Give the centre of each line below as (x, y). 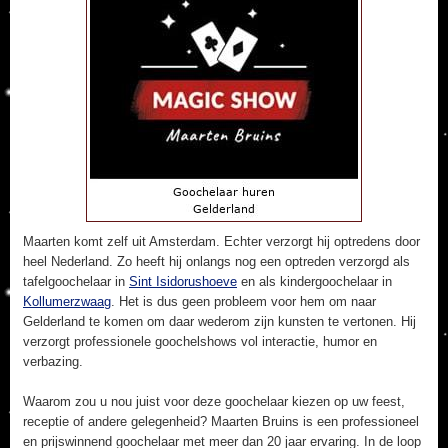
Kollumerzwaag (67, 301)
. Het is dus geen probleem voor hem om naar (243, 301)
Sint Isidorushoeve (183, 281)
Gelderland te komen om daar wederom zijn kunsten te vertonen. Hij (219, 321)
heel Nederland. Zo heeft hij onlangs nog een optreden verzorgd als (216, 261)
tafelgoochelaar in (76, 281)
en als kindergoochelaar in (314, 281)
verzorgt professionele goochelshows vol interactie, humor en (200, 341)
